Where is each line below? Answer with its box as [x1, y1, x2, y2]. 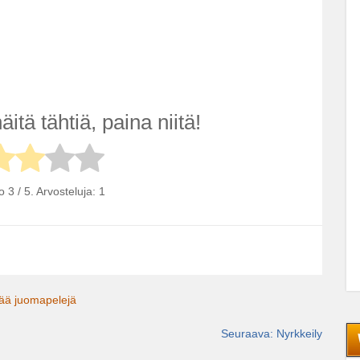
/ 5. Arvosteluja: [14, 184, 99, 198]
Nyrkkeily [276, 326, 322, 340]
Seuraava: [221, 326, 273, 340]
